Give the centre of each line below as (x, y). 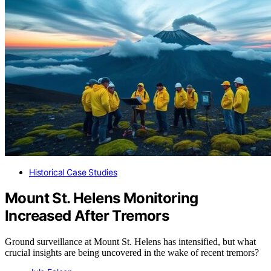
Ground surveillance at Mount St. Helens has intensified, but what (130, 242)
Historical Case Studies (73, 172)
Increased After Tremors (87, 216)
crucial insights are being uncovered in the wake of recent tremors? (132, 253)
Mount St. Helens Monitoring (102, 198)
